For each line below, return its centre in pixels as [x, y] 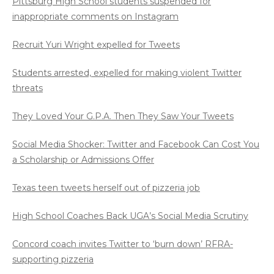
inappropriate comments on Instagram [95, 17]
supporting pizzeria [53, 259]
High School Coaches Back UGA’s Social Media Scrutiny [130, 216]
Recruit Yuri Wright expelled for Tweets [96, 45]
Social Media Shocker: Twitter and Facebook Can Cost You [136, 144]
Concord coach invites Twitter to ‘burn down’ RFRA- [123, 244]
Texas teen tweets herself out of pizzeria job [106, 188]
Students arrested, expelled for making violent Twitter [127, 73]
